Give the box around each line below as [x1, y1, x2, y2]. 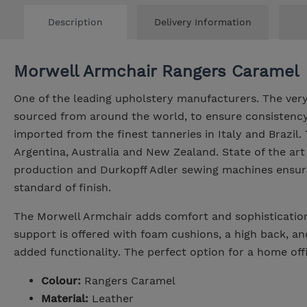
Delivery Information [154, 16, 251, 27]
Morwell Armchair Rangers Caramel [14, 61, 299, 81]
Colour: [41, 273, 81, 287]
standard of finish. [14, 180, 111, 194]
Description [48, 16, 103, 27]
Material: [41, 291, 88, 305]
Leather [88, 291, 134, 305]
